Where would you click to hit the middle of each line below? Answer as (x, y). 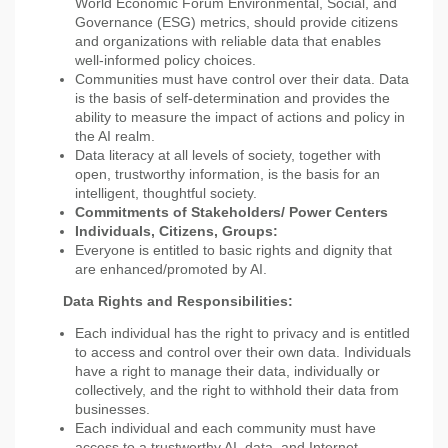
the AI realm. (115, 136)
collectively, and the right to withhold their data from (237, 390)
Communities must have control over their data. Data (242, 79)
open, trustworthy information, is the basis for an (227, 174)
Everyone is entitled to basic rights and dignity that (233, 250)
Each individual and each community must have (225, 428)
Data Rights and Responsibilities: (164, 301)
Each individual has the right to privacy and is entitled (242, 333)
